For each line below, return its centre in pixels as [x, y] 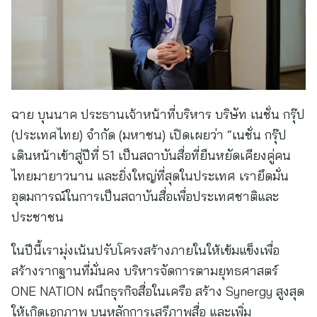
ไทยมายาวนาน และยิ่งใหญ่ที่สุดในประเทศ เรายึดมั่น [150, 176]
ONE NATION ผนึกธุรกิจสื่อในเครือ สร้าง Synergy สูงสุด [158, 291]
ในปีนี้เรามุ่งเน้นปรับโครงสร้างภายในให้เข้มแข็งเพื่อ [145, 250]
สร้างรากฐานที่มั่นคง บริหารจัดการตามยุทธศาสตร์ [145, 271]
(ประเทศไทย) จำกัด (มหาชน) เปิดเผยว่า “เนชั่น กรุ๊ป [149, 135]
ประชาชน [38, 217]
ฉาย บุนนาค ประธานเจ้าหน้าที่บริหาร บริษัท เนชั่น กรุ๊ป [158, 114]
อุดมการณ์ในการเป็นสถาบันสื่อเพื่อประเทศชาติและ [145, 196]
